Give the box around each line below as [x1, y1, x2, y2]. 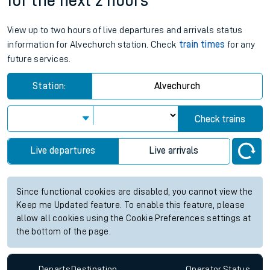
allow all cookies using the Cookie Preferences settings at [16, 214, 251, 224]
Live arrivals [149, 146, 199, 156]
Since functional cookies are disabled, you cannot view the [16, 187, 253, 197]
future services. [7, 54, 71, 64]
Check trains [195, 115, 246, 125]
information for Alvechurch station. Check [7, 40, 179, 50]
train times [178, 40, 225, 50]
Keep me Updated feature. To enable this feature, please [16, 201, 245, 210]
